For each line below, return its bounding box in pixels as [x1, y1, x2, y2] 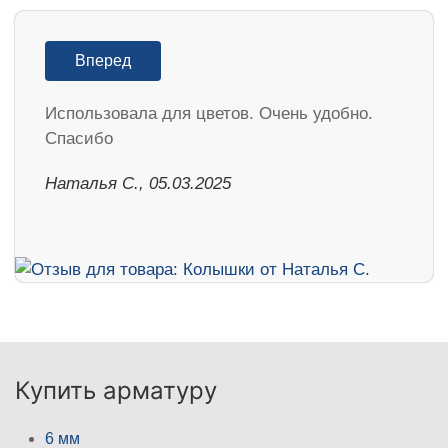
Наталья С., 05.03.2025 [45, 174, 231, 194]
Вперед [75, 52, 131, 70]
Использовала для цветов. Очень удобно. [45, 104, 373, 124]
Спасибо [45, 129, 113, 149]
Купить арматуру [15, 376, 217, 406]
